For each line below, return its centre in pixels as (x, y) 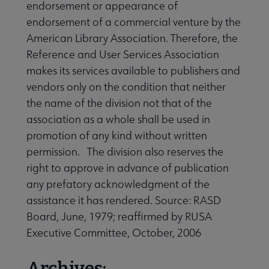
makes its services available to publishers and (133, 70)
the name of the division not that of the (119, 103)
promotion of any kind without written (117, 135)
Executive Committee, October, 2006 (114, 232)
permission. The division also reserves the (125, 151)
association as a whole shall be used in (118, 119)
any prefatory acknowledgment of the (118, 184)
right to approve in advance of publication (128, 168)
